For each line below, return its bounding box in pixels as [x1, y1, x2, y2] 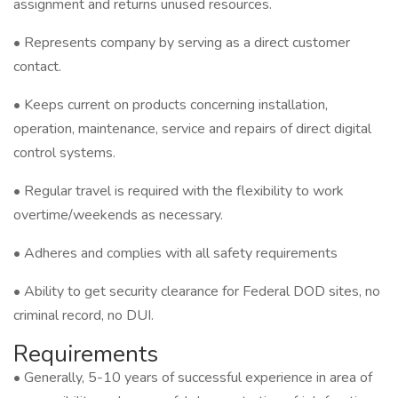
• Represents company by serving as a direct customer [13, 33, 350, 52]
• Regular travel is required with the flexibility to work [13, 181, 344, 201]
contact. [13, 57, 61, 76]
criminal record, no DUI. [13, 306, 154, 325]
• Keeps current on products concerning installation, [13, 95, 328, 115]
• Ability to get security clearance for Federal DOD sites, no [13, 282, 380, 301]
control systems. [13, 143, 115, 163]
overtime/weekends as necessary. [13, 205, 223, 225]
